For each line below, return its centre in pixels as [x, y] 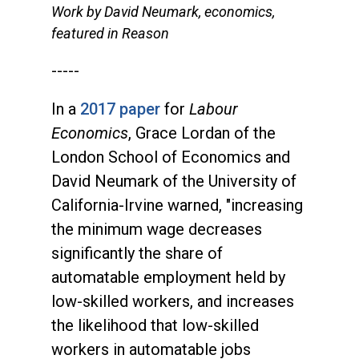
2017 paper [121, 109]
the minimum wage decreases [157, 229]
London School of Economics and [171, 157]
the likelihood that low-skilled [155, 325]
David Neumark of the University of [174, 181]
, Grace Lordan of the [202, 133]
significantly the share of [137, 253]
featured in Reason [110, 33]
